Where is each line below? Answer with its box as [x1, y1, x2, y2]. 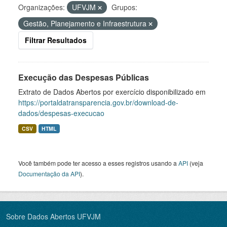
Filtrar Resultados [25, 35, 87, 45]
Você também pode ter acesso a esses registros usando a [18, 159, 178, 167]
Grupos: [111, 2, 137, 12]
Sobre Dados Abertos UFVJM [6, 211, 101, 221]
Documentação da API [18, 169, 80, 178]
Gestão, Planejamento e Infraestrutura [23, 18, 148, 28]
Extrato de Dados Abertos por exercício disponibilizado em [18, 87, 206, 97]
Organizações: [18, 2, 65, 12]
